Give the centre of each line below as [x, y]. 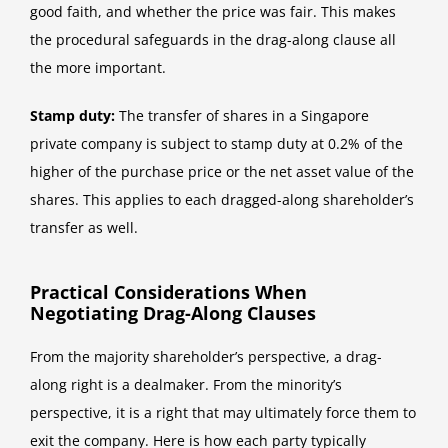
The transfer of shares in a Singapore [242, 115]
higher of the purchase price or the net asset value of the [222, 171]
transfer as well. [84, 227]
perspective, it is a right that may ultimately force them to [223, 413]
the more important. [98, 67]
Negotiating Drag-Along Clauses [173, 312]
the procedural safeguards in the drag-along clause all [213, 39]
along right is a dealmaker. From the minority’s [186, 385]
